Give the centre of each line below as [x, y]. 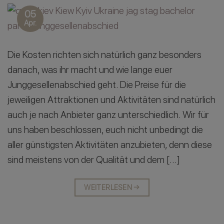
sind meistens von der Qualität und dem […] [94, 160]
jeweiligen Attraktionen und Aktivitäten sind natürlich [111, 100]
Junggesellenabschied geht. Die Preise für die [97, 85]
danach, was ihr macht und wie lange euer [90, 70]
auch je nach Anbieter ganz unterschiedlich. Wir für [108, 115]
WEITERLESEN [109, 187]
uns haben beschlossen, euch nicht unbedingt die [105, 130]
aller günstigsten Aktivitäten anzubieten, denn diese [110, 145]
